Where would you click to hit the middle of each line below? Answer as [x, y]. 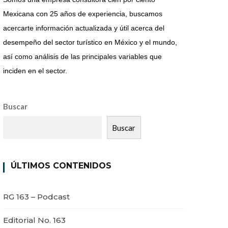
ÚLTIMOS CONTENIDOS [61, 166]
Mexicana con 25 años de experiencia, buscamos [83, 14]
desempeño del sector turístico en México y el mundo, [90, 42]
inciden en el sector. [35, 71]
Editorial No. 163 [34, 220]
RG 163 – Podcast [36, 197]
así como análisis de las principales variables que [82, 57]
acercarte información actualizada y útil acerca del [84, 28]
